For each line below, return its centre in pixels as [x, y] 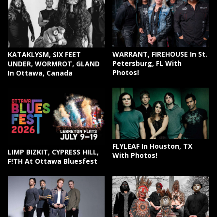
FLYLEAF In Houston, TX [153, 146]
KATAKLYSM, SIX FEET [44, 54]
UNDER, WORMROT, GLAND [54, 63]
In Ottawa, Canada [40, 73]
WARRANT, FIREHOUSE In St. [160, 54]
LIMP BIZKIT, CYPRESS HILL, [53, 152]
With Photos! [135, 155]
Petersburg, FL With [147, 63]
